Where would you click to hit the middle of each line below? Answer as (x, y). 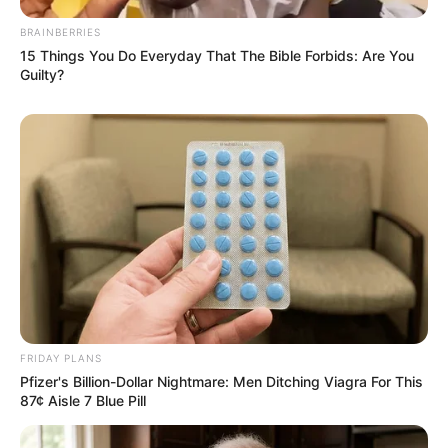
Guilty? (42, 74)
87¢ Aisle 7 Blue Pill (83, 400)
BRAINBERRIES (60, 31)
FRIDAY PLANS (61, 357)
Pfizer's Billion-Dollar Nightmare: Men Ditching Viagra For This (221, 381)
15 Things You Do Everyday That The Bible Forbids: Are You (217, 55)
